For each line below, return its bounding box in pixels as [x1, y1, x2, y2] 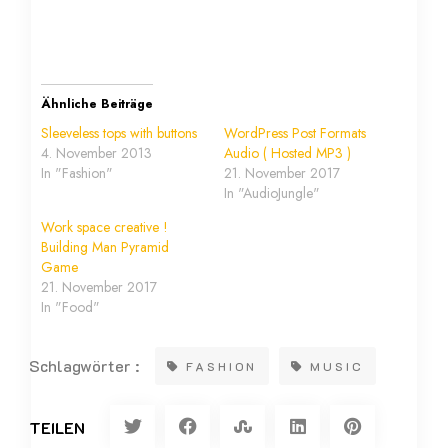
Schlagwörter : [29, 355, 141, 377]
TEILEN [29, 417, 86, 439]
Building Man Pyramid [41, 237, 170, 258]
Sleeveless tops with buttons [41, 123, 198, 144]
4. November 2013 [41, 143, 153, 164]
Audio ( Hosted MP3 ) [224, 143, 351, 164]
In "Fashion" [41, 163, 114, 184]
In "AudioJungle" [224, 183, 320, 204]
